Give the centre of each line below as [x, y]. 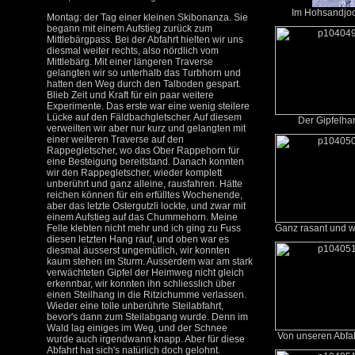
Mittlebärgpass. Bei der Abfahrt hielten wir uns [145, 40]
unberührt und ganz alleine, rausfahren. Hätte [145, 184]
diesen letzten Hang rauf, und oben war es [138, 239]
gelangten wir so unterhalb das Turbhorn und [144, 73]
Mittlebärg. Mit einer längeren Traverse [130, 62]
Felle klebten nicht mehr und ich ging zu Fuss [144, 228]
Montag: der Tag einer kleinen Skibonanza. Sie [147, 17]
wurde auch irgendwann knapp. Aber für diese [146, 339]
